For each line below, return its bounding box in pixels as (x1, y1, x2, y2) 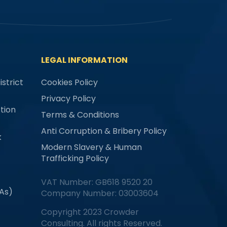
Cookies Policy (41, 77, 98, 89)
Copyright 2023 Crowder (41, 206, 139, 218)
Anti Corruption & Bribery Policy (41, 125, 167, 137)
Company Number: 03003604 (41, 187, 159, 200)
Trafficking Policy (41, 153, 109, 165)
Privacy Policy (41, 93, 96, 105)
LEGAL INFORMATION (41, 54, 128, 66)
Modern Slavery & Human (41, 141, 142, 154)
